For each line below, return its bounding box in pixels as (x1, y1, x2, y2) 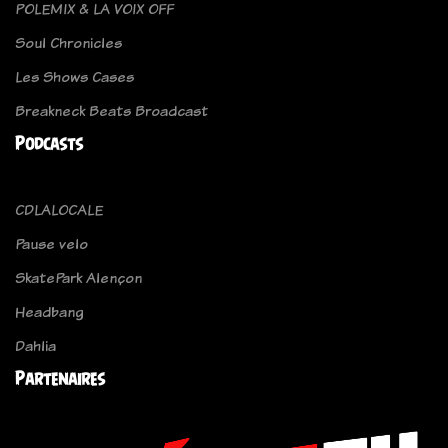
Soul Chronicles (15, 32, 122, 54)
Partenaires (15, 368, 105, 390)
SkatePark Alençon (15, 267, 142, 289)
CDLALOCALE (15, 199, 103, 221)
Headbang (15, 301, 84, 323)
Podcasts (15, 133, 83, 155)
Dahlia (15, 335, 56, 357)
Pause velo (15, 233, 88, 255)
